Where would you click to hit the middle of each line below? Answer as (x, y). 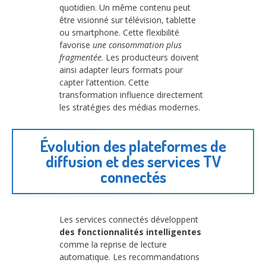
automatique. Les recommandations (129, 257)
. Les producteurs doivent (150, 57)
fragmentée (80, 57)
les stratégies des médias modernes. (130, 107)
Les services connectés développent (129, 220)
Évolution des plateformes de (133, 146)
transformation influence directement (131, 94)
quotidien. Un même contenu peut (125, 7)
